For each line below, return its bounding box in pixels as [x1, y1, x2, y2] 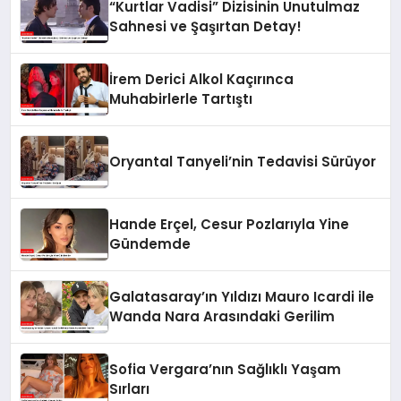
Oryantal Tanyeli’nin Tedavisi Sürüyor [109, 152, 377, 172]
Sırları [109, 380, 150, 399]
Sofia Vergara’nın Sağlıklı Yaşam [109, 360, 342, 380]
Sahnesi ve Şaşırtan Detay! [109, 17, 303, 37]
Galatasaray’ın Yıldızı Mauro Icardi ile [109, 287, 375, 307]
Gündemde [109, 235, 192, 254]
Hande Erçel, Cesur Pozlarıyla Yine [109, 215, 350, 235]
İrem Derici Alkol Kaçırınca [109, 70, 294, 90]
